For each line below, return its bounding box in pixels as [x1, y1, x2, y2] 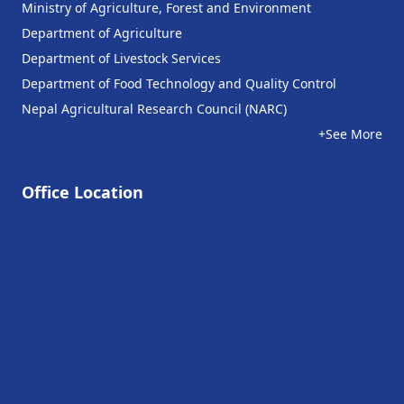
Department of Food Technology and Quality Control [22, 75, 336, 92]
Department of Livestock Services [22, 50, 221, 67]
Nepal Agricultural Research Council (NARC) [22, 100, 287, 117]
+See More [318, 125, 382, 142]
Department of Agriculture [22, 24, 182, 41]
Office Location [22, 181, 143, 203]
